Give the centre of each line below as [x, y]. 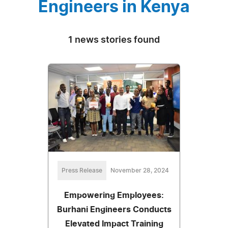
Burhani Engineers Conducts [114, 209]
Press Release [82, 170]
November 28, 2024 [139, 170]
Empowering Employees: [114, 195]
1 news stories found [114, 40]
